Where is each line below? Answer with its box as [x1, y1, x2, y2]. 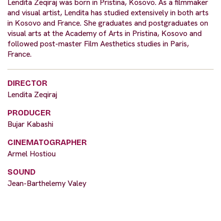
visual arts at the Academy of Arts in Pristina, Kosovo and [7, 28, 202, 39]
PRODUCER [7, 108, 51, 118]
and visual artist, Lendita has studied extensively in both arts [7, 7, 209, 18]
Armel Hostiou [7, 148, 56, 159]
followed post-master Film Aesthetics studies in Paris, [7, 38, 189, 49]
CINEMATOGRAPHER [7, 138, 87, 147]
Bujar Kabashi [7, 119, 53, 130]
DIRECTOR [7, 78, 47, 88]
